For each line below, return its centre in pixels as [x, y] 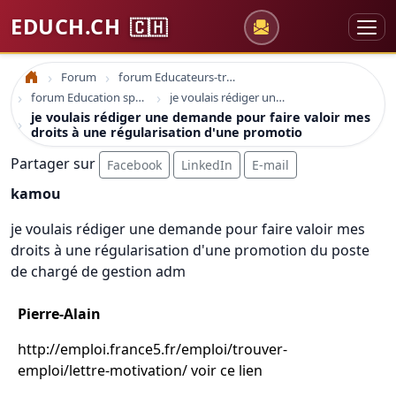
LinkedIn [207, 165]
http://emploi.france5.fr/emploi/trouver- [152, 349]
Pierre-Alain [59, 314]
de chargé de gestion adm [98, 271]
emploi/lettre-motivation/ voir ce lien [140, 370]
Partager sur [55, 163]
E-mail [270, 165]
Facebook [134, 165]
